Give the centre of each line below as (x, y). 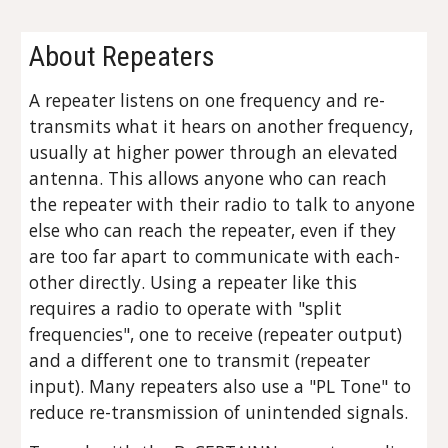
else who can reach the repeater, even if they (213, 230)
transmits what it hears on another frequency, (221, 126)
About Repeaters (122, 56)
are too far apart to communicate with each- (215, 256)
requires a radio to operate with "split (186, 308)
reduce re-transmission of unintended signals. (221, 412)
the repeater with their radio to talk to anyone (222, 204)
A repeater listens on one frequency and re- (207, 100)
